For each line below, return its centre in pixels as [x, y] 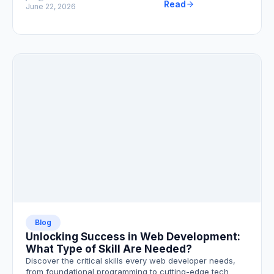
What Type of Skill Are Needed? [109, 249]
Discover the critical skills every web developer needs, [131, 261]
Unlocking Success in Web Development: [133, 237]
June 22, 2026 [51, 7]
